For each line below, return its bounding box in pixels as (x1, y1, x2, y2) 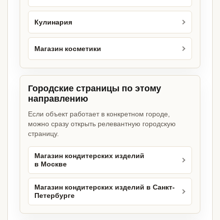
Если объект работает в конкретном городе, (28, 110, 170, 118)
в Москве (34, 161, 67, 168)
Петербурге (34, 192, 75, 200)
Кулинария (34, 18, 72, 26)
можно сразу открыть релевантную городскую (28, 120, 176, 128)
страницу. (28, 130, 59, 138)
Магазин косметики (34, 45, 101, 53)
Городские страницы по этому (28, 83, 161, 94)
